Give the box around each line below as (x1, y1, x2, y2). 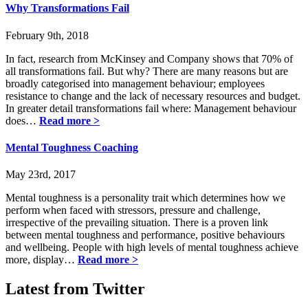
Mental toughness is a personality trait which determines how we (5, 192, 285, 204)
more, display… (5, 254, 78, 266)
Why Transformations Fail (5, 2, 129, 14)
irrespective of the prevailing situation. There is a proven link (5, 217, 268, 229)
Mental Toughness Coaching (5, 141, 138, 153)
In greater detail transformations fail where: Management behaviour (5, 102, 296, 114)
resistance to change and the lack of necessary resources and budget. (5, 89, 300, 102)
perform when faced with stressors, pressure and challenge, (5, 204, 261, 217)
